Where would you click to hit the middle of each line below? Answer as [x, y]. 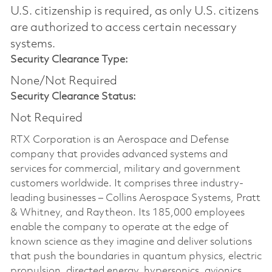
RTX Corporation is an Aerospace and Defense [119, 140]
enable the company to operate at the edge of [119, 227]
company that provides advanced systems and [119, 154]
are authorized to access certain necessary [123, 28]
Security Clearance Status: [73, 97]
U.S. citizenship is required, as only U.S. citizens [134, 11]
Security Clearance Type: [69, 59]
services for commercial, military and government [125, 169]
